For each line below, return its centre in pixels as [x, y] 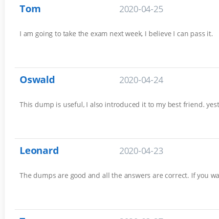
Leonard [39, 151]
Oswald [37, 80]
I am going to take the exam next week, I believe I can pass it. [116, 34]
